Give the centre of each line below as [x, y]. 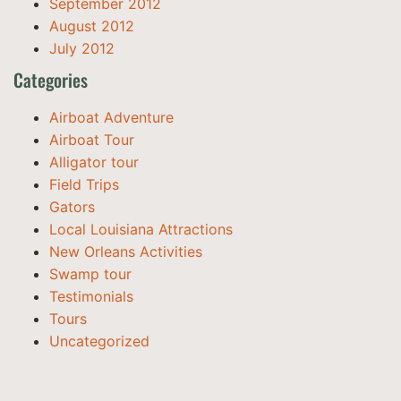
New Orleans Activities [126, 252]
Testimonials [91, 296]
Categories [51, 80]
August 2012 [92, 26]
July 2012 [82, 48]
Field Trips [84, 184]
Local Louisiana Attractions [141, 229]
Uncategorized [99, 341]
